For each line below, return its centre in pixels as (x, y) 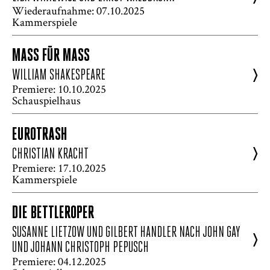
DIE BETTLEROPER (53, 213)
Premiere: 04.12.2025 (59, 261)
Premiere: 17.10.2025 (59, 168)
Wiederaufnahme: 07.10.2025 (78, 11)
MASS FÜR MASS (45, 57)
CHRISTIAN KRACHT (50, 154)
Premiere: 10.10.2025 (59, 89)
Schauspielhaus (46, 101)
